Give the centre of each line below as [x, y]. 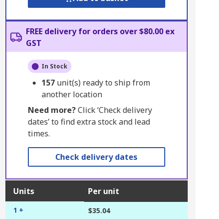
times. [39, 133]
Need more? [52, 110]
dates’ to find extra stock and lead [89, 122]
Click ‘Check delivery [114, 110]
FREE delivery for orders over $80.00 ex [100, 31]
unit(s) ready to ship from [103, 83]
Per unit [103, 191]
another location [72, 94]
